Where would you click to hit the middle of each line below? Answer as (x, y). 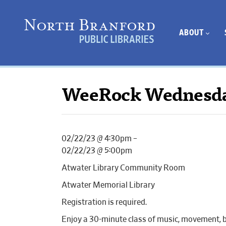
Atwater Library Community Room (123, 168)
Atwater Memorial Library (108, 185)
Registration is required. (104, 202)
